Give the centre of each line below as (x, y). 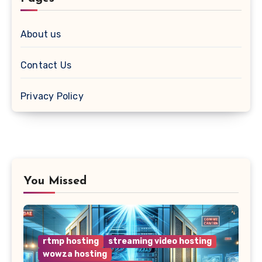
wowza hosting (75, 254)
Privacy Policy (52, 96)
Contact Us (46, 65)
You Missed (55, 181)
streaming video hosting (160, 241)
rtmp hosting (71, 241)
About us (41, 34)
